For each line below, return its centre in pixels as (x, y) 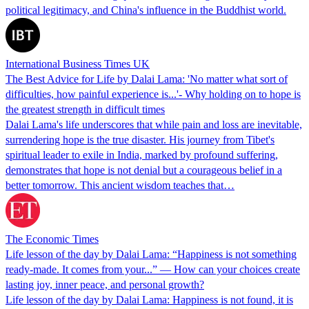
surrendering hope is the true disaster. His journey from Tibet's (140, 139)
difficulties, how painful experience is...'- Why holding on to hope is (153, 94)
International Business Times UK (78, 63)
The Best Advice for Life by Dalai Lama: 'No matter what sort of (147, 79)
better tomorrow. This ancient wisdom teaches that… (120, 185)
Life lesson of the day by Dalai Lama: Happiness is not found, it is (149, 299)
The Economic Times (52, 239)
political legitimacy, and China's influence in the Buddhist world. (146, 10)
